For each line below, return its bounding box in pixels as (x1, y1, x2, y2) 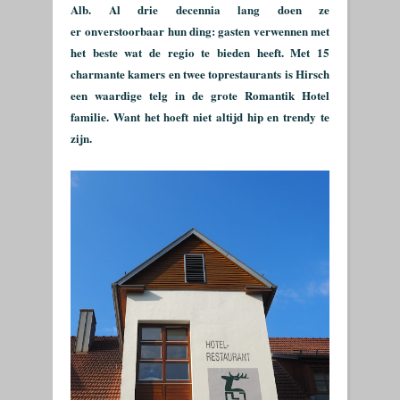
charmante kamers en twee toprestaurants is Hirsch (71, 65, 329, 82)
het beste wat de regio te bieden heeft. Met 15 (71, 44, 329, 61)
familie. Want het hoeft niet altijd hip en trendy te (71, 108, 329, 125)
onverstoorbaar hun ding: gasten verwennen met (85, 22, 330, 39)
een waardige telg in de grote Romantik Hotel (71, 87, 329, 104)
